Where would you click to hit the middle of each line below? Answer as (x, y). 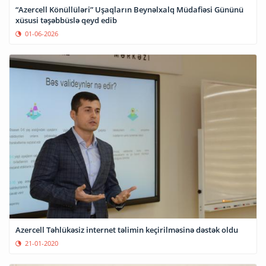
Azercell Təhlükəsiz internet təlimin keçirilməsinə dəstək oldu (127, 230)
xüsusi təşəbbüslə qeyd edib (66, 20)
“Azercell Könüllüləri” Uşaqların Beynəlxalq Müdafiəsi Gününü (129, 10)
